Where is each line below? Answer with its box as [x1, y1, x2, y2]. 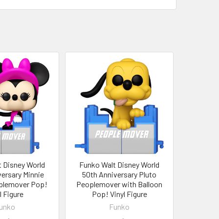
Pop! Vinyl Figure [91, 189, 147, 198]
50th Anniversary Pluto [82, 169, 156, 179]
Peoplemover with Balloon [76, 179, 162, 189]
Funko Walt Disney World [79, 159, 159, 169]
